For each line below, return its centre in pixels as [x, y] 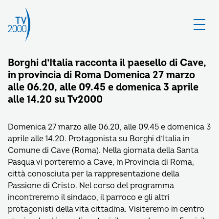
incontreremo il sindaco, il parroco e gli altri [89, 197]
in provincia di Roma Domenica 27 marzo [101, 75]
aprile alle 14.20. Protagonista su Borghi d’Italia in [99, 139]
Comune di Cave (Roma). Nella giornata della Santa [103, 151]
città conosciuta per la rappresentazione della [94, 174]
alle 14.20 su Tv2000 [55, 99]
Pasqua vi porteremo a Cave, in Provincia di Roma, [101, 162]
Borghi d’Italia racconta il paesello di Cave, [107, 63]
